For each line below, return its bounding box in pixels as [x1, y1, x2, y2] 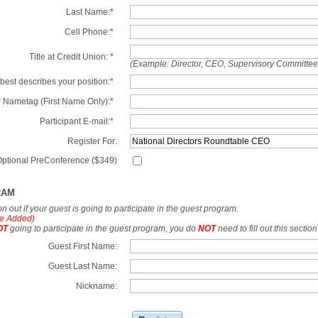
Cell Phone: [65, 26, 110, 37]
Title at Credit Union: [29, 51, 110, 62]
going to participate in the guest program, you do [8, 223, 198, 234]
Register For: [67, 136, 117, 146]
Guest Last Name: [48, 261, 117, 271]
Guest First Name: [48, 241, 117, 251]
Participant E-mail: [40, 116, 110, 126]
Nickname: [76, 280, 117, 291]
